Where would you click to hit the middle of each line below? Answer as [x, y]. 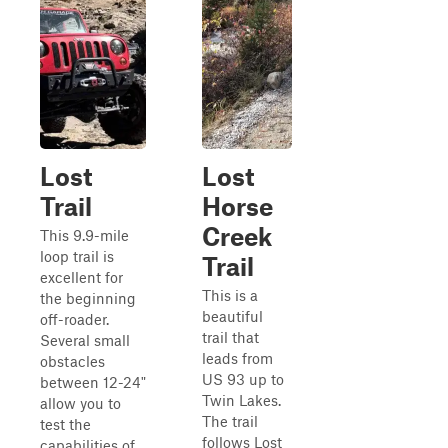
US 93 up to [243, 379]
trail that [230, 337]
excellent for [81, 277]
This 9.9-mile [84, 235]
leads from [237, 358]
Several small [85, 340]
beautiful [232, 316]
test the [65, 424]
